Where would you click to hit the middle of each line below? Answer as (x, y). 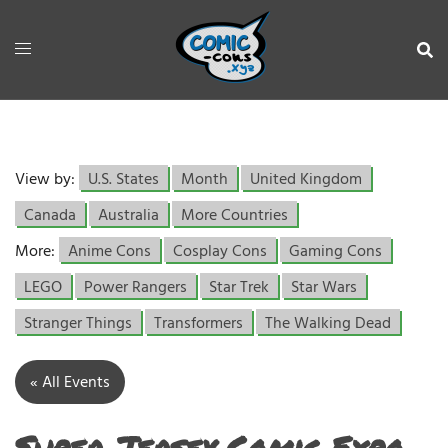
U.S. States (123, 180)
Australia (128, 216)
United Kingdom (306, 180)
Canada (50, 216)
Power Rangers (135, 288)
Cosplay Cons (220, 252)
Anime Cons (109, 252)
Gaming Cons (335, 252)
